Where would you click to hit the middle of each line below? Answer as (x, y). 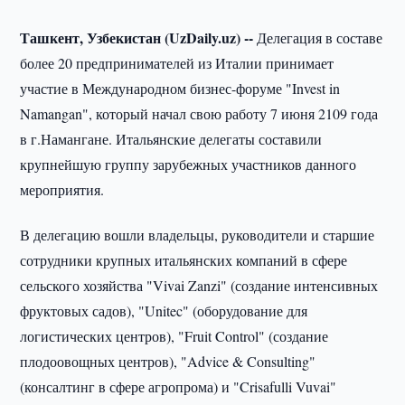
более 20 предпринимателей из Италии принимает (177, 63)
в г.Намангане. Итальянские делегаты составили (171, 139)
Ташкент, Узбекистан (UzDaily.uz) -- (139, 38)
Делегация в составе (320, 38)
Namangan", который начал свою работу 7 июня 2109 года (199, 113)
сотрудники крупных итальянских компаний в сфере (184, 260)
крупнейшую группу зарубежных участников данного (188, 164)
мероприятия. (62, 189)
